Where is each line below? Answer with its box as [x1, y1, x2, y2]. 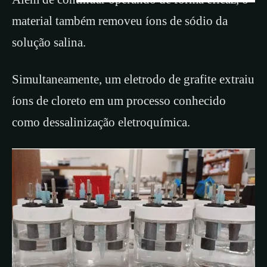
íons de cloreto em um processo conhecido [12, 93, 226, 108]
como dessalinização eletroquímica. [12, 114, 190, 129]
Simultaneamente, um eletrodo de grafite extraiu [12, 72, 254, 86]
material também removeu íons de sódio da [12, 13, 228, 28]
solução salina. [12, 35, 86, 49]
